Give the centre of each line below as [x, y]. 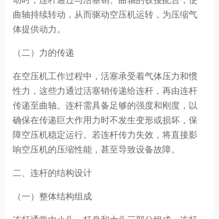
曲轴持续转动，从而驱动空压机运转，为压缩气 [105, 15]
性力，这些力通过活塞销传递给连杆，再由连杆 [105, 91]
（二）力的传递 [44, 53]
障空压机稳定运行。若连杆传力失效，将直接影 [105, 135]
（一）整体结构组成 [53, 196]
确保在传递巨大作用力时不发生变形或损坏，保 [105, 120]
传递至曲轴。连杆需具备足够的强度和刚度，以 [105, 106]
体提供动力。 [39, 30]
